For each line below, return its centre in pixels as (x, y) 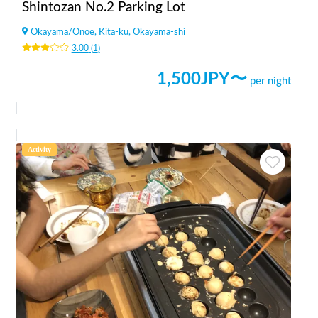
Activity (39, 149)
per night (270, 81)
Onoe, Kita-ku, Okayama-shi (129, 32)
